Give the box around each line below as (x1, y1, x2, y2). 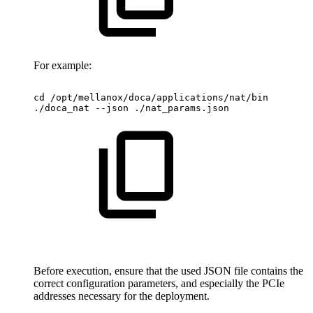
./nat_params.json (134, 102, 229, 113)
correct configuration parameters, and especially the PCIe (34, 277, 284, 289)
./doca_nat (34, 102, 89, 113)
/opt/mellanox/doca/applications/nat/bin (50, 92, 268, 103)
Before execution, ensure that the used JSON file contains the (34, 264, 303, 277)
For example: (34, 59, 92, 71)
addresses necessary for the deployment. (34, 289, 210, 302)
